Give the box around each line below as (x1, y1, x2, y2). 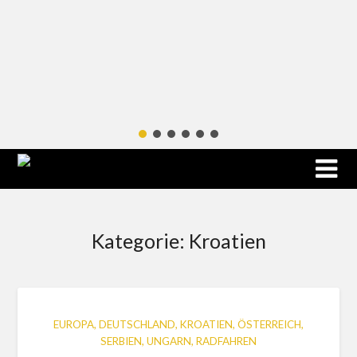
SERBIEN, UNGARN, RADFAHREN (100, 334, 257, 347)
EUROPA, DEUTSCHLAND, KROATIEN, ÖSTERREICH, (53, 317, 304, 331)
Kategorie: (91, 228, 189, 253)
